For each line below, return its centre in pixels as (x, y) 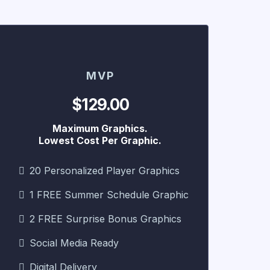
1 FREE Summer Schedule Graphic (109, 194)
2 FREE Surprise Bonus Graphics (105, 218)
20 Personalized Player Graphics (105, 170)
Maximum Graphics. (100, 128)
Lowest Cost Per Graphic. (100, 140)
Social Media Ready (74, 243)
